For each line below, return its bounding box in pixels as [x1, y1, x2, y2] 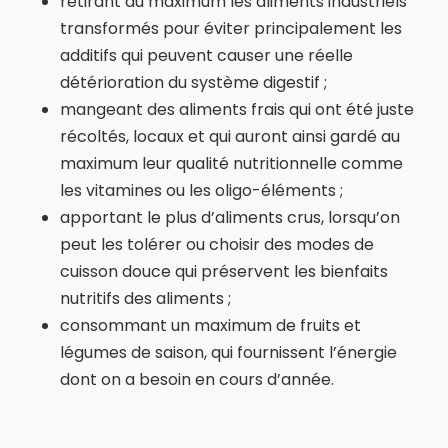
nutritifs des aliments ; [60, 287, 231, 310]
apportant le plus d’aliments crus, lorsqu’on [60, 206, 400, 229]
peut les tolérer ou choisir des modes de [60, 233, 374, 256]
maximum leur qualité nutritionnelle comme [60, 152, 403, 175]
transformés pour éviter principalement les [60, 17, 402, 40]
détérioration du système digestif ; [60, 71, 327, 94]
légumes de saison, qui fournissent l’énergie [60, 341, 397, 364]
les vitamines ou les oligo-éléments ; [60, 179, 343, 202]
